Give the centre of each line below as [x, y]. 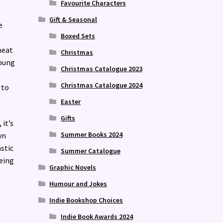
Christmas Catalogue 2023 [101, 68]
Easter [70, 101]
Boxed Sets [78, 36]
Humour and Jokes [78, 183]
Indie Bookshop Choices [86, 200]
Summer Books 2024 [91, 134]
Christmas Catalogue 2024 [101, 85]
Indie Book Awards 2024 [97, 216]
